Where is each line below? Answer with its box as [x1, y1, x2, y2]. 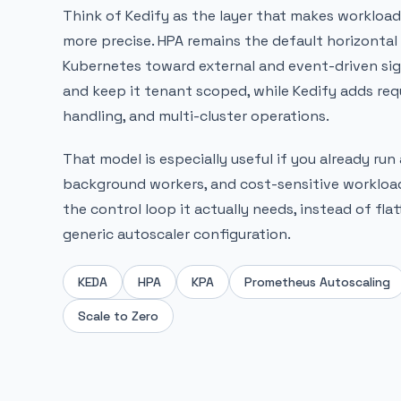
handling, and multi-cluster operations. [63, 106, 329, 125]
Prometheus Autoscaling [244, 273, 390, 290]
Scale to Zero [78, 307, 158, 324]
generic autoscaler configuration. [63, 224, 291, 243]
